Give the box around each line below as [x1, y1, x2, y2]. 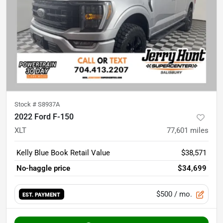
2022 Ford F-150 [14, 111, 74, 121]
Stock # [14, 100, 38, 108]
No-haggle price [16, 163, 70, 173]
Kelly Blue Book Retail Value [16, 148, 110, 157]
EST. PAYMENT [22, 191, 61, 198]
